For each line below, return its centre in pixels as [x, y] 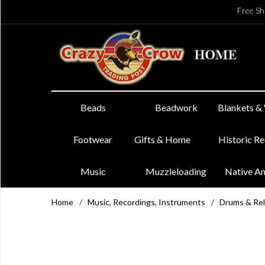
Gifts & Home [163, 139]
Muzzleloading [176, 171]
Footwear [93, 139]
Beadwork [176, 107]
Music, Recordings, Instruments [146, 202]
